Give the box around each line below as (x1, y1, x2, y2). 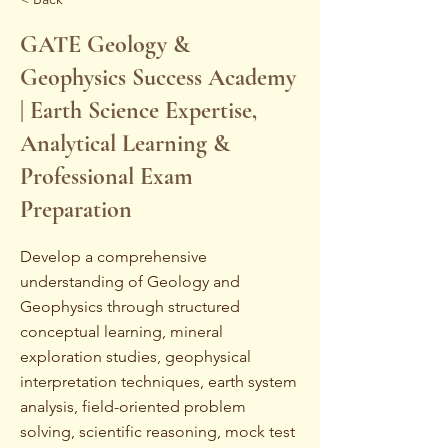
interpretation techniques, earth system (20, 372, 297, 391)
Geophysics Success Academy (20, 63, 296, 92)
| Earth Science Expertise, (20, 96, 257, 125)
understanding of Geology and (20, 272, 240, 291)
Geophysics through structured (20, 297, 240, 316)
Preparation (20, 195, 132, 224)
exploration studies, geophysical (20, 347, 251, 366)
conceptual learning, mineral (20, 322, 223, 341)
